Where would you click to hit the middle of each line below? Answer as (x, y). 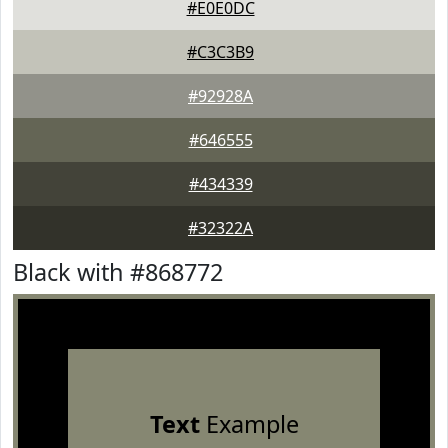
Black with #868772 (118, 272)
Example (249, 424)
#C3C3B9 (220, 52)
